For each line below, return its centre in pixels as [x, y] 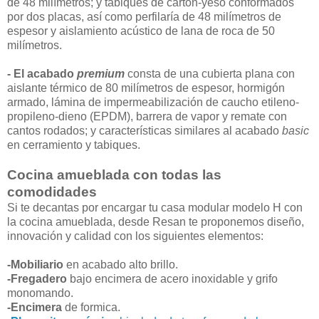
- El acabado [42, 73]
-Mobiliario [35, 264]
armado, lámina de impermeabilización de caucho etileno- [153, 102]
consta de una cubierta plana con [210, 73]
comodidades [52, 192]
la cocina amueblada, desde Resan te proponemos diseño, [156, 221]
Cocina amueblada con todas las [114, 174]
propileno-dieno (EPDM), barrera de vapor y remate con [147, 116]
